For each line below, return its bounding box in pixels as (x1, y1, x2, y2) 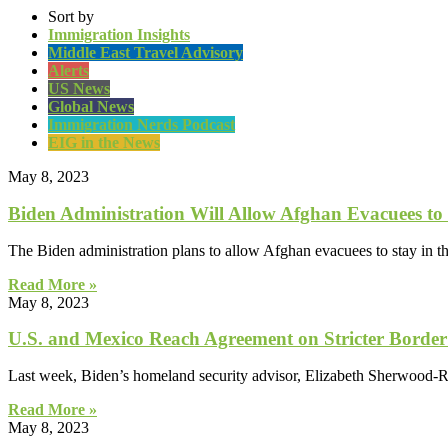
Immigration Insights (48, 26, 190, 44)
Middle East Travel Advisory (48, 44, 243, 62)
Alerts (48, 62, 89, 80)
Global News (48, 98, 134, 116)
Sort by (48, 8, 94, 26)
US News (48, 80, 110, 98)
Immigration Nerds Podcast (48, 116, 235, 134)
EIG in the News (48, 134, 160, 152)
